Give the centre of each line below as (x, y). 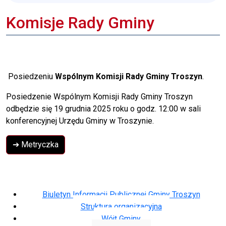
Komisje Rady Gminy (80, 22)
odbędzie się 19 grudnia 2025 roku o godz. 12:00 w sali (103, 108)
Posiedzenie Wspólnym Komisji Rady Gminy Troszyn (99, 96)
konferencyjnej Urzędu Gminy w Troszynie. (80, 121)
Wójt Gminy (121, 218)
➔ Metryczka (36, 144)
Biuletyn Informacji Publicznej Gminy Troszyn (121, 194)
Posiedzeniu (31, 76)
